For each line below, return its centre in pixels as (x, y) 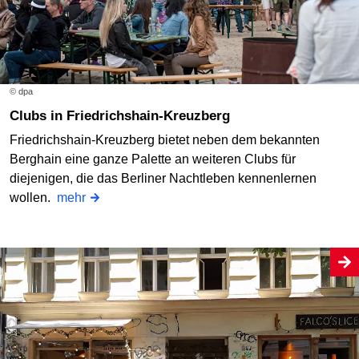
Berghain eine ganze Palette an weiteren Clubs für (153, 159)
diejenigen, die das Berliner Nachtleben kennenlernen (163, 179)
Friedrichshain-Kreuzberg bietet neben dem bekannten (165, 140)
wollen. (33, 198)
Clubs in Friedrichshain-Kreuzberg (125, 116)
